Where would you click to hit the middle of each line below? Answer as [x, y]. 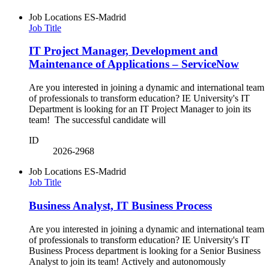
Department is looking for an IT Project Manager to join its [140, 109]
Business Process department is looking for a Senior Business [145, 250]
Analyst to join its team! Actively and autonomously [127, 261]
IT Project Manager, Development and [123, 51]
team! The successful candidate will [98, 120]
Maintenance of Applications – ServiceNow [134, 64]
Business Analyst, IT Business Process [120, 205]
